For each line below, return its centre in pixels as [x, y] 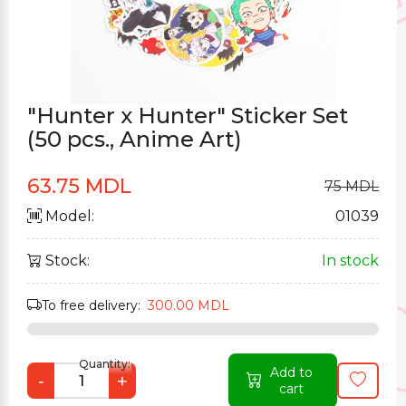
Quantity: [105, 364]
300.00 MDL [188, 305]
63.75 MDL [79, 186]
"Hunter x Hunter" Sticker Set [188, 116]
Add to [291, 372]
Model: [68, 216]
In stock [350, 261]
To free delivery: [95, 305]
